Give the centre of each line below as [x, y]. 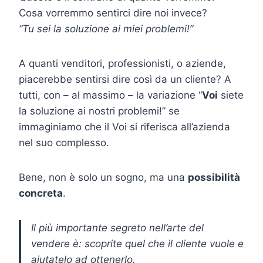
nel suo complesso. [64, 142]
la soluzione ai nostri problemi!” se [99, 111]
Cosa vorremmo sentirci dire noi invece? [113, 13]
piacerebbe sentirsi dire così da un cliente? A [125, 79]
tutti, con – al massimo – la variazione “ [110, 95]
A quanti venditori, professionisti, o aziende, [122, 63]
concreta [41, 193]
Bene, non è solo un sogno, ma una [103, 177]
